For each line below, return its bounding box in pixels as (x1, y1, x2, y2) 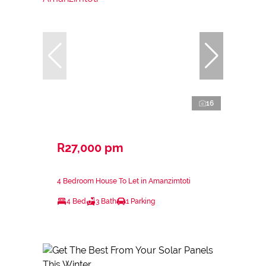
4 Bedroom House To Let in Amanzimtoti (57, 176, 191, 185)
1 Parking (126, 197, 155, 205)
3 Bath (96, 197, 116, 205)
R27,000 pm (57, 140, 123, 155)
